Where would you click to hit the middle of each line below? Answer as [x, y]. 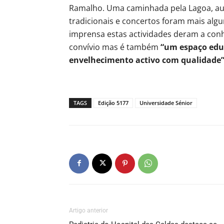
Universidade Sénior [166, 102]
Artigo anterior [88, 210]
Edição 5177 [113, 102]
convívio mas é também [114, 47]
